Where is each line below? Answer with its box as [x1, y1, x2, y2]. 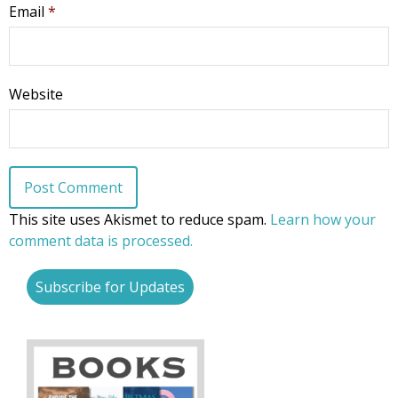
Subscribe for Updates [36, 277, 185, 298]
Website [9, 84, 63, 105]
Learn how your [270, 210, 376, 230]
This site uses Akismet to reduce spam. [9, 210, 270, 230]
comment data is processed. [9, 231, 193, 251]
